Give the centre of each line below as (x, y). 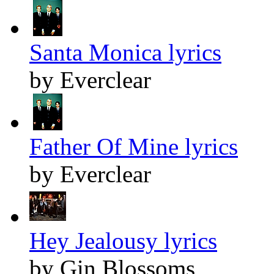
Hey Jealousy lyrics (123, 240)
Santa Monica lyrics (125, 52)
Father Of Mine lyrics (134, 146)
